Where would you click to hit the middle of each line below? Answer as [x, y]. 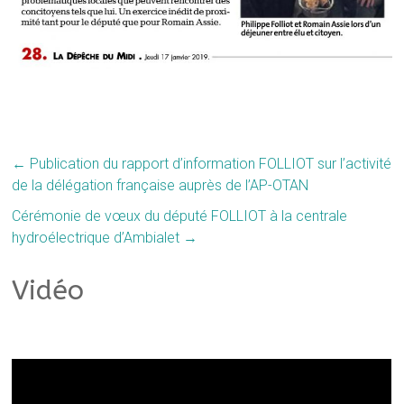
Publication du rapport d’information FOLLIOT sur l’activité [209, 163]
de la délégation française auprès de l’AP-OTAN [161, 185]
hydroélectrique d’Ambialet [98, 237]
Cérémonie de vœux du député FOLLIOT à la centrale [180, 216]
